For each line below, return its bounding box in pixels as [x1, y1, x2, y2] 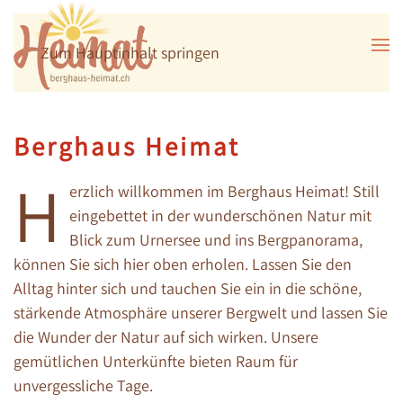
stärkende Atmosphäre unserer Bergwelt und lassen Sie [13, 302, 388, 324]
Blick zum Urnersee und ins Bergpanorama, [69, 229, 363, 251]
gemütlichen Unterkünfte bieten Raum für [13, 351, 298, 372]
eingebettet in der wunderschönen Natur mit [69, 205, 372, 227]
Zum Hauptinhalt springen [40, 42, 219, 63]
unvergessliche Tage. [13, 375, 157, 397]
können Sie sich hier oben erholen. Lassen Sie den [13, 254, 352, 275]
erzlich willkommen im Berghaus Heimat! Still [69, 181, 380, 202]
